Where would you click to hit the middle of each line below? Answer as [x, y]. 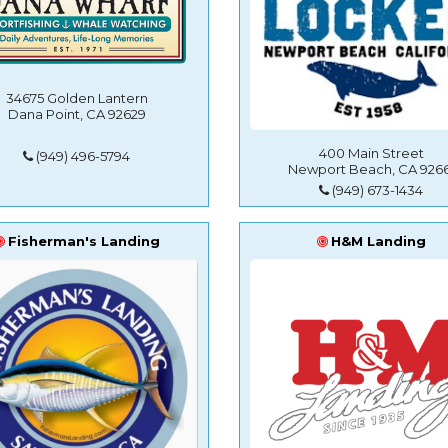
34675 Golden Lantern [76, 98]
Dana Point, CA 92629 [76, 114]
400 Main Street [371, 153]
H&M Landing [378, 240]
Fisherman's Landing [83, 240]
